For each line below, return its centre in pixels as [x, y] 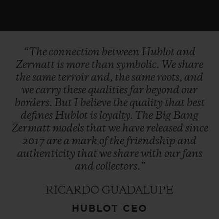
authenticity [47, 154]
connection [75, 52]
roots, [171, 77]
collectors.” [120, 166]
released [165, 128]
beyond [164, 90]
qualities [109, 90]
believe [96, 103]
